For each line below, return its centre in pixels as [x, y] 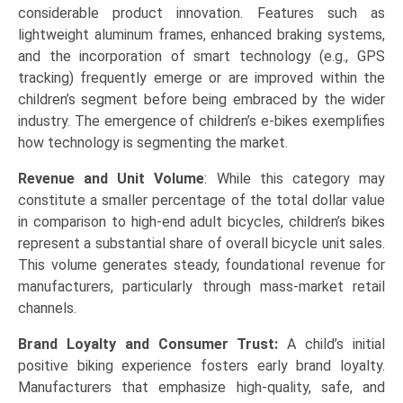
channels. [47, 309]
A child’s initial [332, 345]
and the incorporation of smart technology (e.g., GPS [201, 57]
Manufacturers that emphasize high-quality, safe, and [201, 388]
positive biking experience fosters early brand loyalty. [201, 366]
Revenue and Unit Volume [112, 179]
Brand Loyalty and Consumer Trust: [148, 345]
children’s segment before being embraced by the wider [201, 100]
